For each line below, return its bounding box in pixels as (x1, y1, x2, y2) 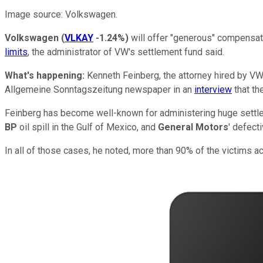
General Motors (158, 121, 228, 133)
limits (5, 46, 28, 58)
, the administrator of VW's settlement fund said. (28, 46, 224, 58)
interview (194, 83, 232, 95)
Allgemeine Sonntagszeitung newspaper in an (5, 83, 194, 95)
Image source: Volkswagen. (5, 8, 117, 20)
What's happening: (5, 69, 87, 81)
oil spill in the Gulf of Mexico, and (19, 121, 158, 133)
